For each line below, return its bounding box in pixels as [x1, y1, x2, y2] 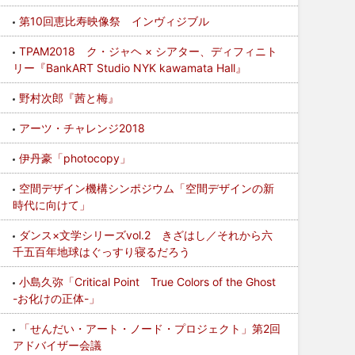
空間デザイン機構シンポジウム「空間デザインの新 [19, 181, 275, 195]
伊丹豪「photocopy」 [19, 151, 132, 165]
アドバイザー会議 [13, 338, 102, 352]
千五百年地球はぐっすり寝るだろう [13, 245, 191, 258]
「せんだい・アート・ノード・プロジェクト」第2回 [19, 322, 281, 335]
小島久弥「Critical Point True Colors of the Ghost [19, 275, 277, 288]
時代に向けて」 [13, 198, 91, 212]
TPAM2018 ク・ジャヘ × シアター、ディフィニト [19, 44, 278, 58]
